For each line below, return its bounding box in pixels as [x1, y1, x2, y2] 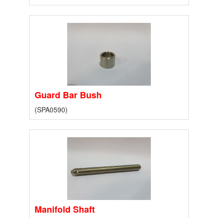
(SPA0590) [35, 105, 68, 115]
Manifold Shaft [35, 203, 95, 216]
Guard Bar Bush [35, 89, 102, 102]
